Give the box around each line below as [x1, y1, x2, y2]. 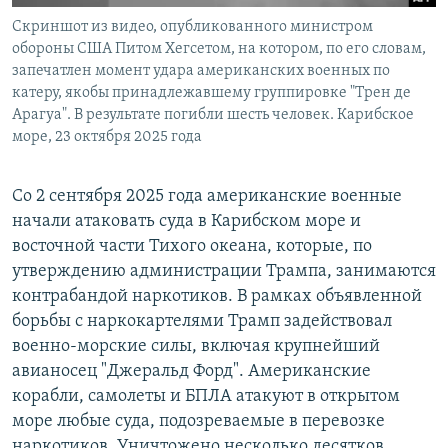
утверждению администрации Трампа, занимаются [12, 262, 436, 282]
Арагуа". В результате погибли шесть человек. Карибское [12, 107, 414, 124]
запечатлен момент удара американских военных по [12, 63, 390, 80]
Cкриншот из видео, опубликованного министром [12, 19, 373, 36]
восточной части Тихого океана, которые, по [12, 237, 372, 257]
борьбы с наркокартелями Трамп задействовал [12, 312, 392, 332]
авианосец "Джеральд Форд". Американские [12, 362, 371, 382]
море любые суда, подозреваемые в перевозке [12, 412, 385, 432]
